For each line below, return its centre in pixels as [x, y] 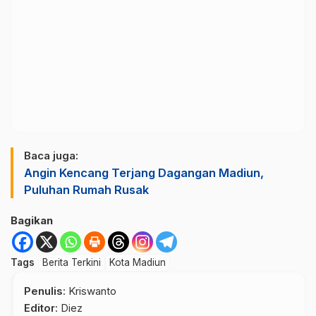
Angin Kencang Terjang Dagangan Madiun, [144, 172]
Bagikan [32, 220]
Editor [39, 308]
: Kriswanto [90, 291]
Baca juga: [51, 155]
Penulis [43, 291]
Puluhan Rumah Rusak [86, 189]
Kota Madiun [138, 262]
